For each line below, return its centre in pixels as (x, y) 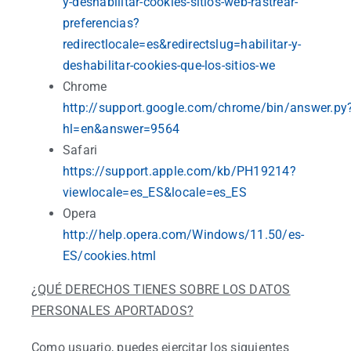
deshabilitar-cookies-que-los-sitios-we (169, 65)
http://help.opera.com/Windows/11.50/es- (184, 235)
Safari (80, 150)
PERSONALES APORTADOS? (113, 311)
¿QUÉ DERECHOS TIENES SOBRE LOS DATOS (161, 289)
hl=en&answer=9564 (121, 129)
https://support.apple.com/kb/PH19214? (179, 171)
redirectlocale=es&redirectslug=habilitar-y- (182, 44)
